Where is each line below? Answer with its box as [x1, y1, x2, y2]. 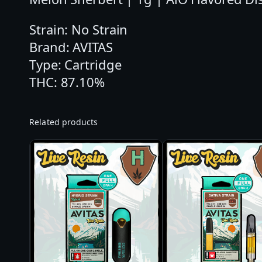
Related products [29, 116, 98, 127]
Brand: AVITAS [29, 37, 113, 56]
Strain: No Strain [29, 20, 128, 38]
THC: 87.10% [29, 73, 105, 91]
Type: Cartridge [29, 55, 122, 73]
